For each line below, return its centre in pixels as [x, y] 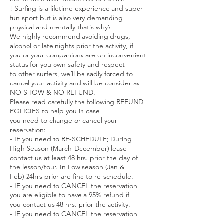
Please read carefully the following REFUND [77, 102]
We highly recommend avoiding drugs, [70, 36]
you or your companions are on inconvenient [78, 55]
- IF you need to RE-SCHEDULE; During [71, 139]
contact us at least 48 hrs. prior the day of [74, 158]
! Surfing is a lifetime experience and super [76, 8]
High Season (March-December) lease [68, 148]
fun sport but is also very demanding [66, 18]
